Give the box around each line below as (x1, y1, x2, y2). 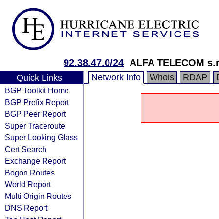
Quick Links (16, 73, 62, 83)
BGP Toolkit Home (5, 86, 69, 95)
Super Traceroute (5, 121, 65, 130)
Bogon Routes (5, 168, 55, 177)
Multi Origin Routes (5, 192, 71, 200)
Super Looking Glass (5, 133, 78, 142)
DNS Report (5, 203, 47, 212)
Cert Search (5, 145, 46, 153)
